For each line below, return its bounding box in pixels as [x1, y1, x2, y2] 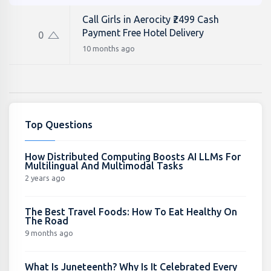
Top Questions [24, 118, 93, 130]
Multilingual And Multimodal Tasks [24, 160, 183, 171]
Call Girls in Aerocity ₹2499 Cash [82, 14, 219, 25]
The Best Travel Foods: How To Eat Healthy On [24, 206, 237, 217]
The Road [24, 215, 68, 226]
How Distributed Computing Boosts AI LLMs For [24, 151, 241, 162]
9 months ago [24, 228, 73, 237]
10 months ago [82, 44, 135, 53]
